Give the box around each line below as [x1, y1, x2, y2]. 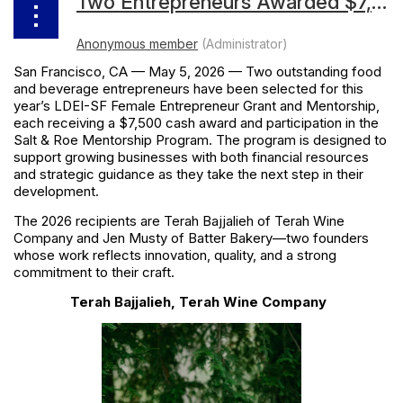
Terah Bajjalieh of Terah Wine [164, 212, 345, 230]
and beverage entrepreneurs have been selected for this [13, 80, 363, 98]
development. [13, 183, 99, 201]
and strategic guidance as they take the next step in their [13, 166, 363, 184]
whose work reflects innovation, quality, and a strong [13, 246, 336, 264]
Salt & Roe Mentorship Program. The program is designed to [13, 131, 387, 149]
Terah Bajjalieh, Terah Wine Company [69, 293, 327, 311]
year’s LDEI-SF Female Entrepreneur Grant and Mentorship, [13, 97, 380, 115]
